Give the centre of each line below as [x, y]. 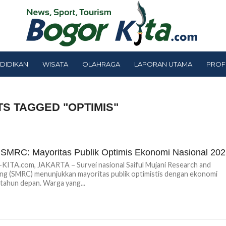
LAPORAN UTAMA [163, 64]
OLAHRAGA [101, 64]
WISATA [55, 64]
